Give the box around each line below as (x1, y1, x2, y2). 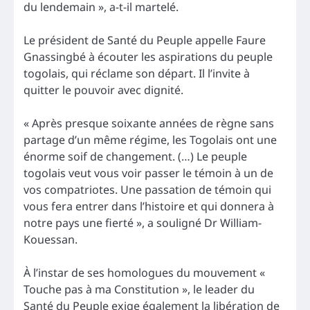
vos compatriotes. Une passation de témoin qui (24, 182, 271, 198)
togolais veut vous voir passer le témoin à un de (24, 165, 273, 181)
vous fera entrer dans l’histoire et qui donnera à (24, 199, 274, 215)
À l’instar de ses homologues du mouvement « (24, 265, 265, 281)
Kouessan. (24, 232, 77, 248)
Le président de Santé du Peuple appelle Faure (24, 33, 266, 48)
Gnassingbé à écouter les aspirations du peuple (24, 49, 273, 65)
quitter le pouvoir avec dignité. (24, 82, 183, 98)
